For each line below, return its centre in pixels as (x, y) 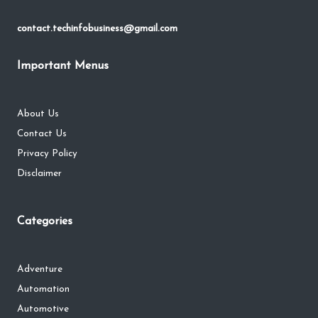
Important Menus (63, 66)
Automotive (43, 309)
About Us (38, 114)
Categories (45, 222)
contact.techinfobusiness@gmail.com (97, 29)
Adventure (40, 270)
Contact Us (42, 134)
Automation (43, 290)
